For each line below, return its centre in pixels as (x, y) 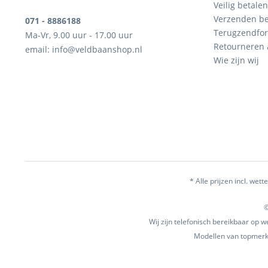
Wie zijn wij (236, 60)
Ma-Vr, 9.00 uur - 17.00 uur (79, 35)
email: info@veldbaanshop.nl (84, 49)
